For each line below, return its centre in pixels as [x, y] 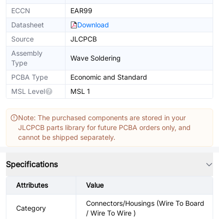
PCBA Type [30, 77]
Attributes [32, 185]
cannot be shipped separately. [67, 137]
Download [93, 25]
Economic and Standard [109, 77]
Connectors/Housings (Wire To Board [145, 203]
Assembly [27, 53]
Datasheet [28, 25]
